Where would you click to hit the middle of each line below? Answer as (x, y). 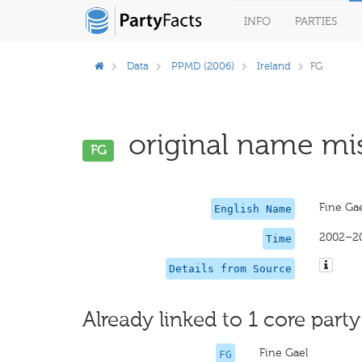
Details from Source (230, 269)
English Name (253, 209)
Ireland (274, 66)
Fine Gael (284, 353)
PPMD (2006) (203, 66)
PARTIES (316, 21)
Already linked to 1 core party (221, 320)
